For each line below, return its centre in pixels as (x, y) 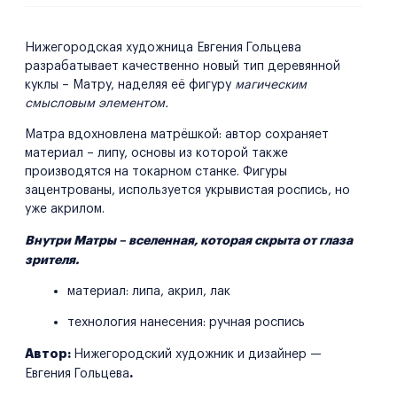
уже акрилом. (66, 209)
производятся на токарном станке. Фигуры (156, 172)
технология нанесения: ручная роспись (186, 323)
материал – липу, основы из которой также (156, 153)
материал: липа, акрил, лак (148, 292)
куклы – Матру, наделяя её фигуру (129, 85)
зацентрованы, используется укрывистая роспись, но (187, 191)
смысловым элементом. (96, 104)
